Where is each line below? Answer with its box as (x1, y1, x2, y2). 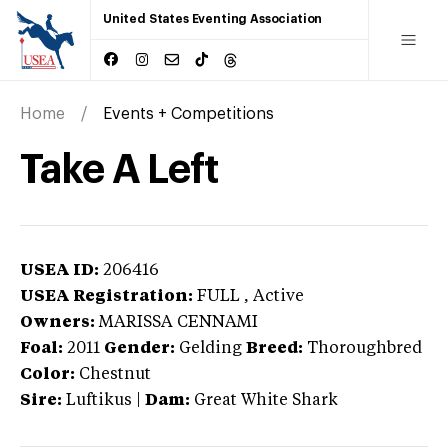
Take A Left (20, 149, 219, 190)
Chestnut (79, 366, 151, 383)
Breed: (246, 340, 303, 357)
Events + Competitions (103, 105, 274, 122)
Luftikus (66, 392, 136, 409)
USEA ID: (20, 262, 99, 279)
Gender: (104, 340, 175, 357)
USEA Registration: (20, 288, 193, 305)
